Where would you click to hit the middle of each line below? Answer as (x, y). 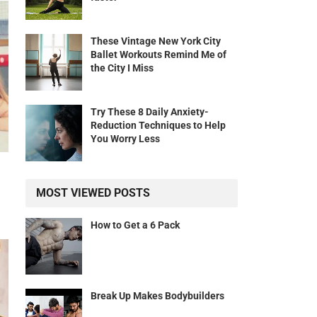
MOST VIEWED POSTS (93, 193)
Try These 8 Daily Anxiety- (150, 112)
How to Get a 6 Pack (135, 225)
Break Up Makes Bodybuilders (157, 296)
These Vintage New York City (156, 41)
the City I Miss (122, 68)
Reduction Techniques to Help (158, 126)
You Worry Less (125, 139)
